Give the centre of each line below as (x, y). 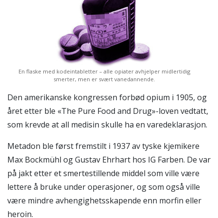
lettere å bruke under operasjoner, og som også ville (104, 187)
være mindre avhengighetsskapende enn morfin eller (104, 200)
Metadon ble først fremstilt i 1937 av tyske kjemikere (103, 146)
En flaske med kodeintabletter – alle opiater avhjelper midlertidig (104, 71)
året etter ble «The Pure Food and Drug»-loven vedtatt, (108, 111)
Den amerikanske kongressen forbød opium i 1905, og (107, 97)
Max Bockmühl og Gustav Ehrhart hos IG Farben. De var (109, 159)
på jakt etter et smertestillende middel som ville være (103, 173)
